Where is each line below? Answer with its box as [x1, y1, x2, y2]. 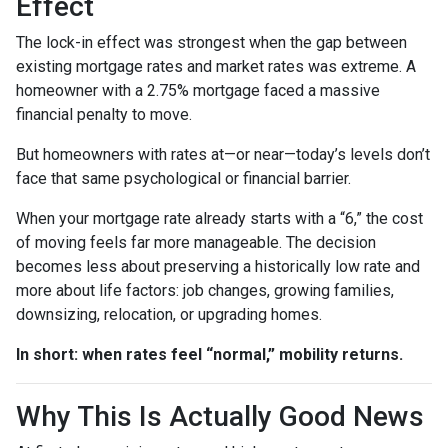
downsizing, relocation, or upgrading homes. [16, 304, 322, 324]
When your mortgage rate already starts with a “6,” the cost [16, 208, 423, 228]
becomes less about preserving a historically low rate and [16, 256, 420, 276]
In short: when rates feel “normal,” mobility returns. [16, 344, 403, 364]
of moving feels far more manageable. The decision [16, 232, 376, 252]
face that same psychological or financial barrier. [16, 168, 351, 188]
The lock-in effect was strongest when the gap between [16, 32, 407, 52]
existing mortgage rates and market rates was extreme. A [16, 56, 416, 76]
